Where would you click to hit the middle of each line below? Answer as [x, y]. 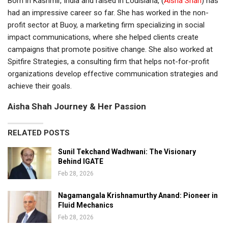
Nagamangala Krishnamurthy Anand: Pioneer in [138, 195]
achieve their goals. [40, 86]
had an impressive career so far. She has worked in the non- [108, 12]
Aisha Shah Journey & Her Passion [77, 106]
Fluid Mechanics [86, 205]
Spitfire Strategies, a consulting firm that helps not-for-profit [108, 61]
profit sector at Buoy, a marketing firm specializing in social [106, 25]
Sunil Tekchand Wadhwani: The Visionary [127, 151]
